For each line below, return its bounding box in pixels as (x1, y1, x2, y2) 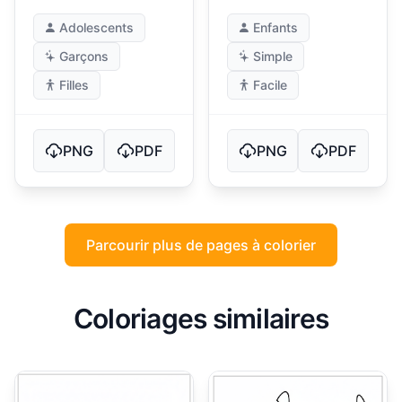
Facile (253, 77, 287, 92)
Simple (253, 48, 293, 64)
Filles (59, 77, 89, 92)
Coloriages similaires (73, 302, 329, 335)
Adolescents (59, 20, 134, 35)
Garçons (59, 48, 109, 64)
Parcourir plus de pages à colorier (86, 236, 316, 254)
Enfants (253, 20, 298, 35)
